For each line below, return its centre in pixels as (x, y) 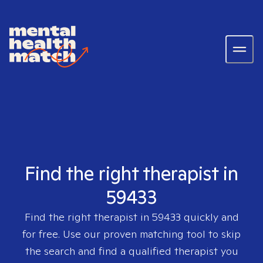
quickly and (210, 217)
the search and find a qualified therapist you (131, 251)
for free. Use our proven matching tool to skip (131, 234)
